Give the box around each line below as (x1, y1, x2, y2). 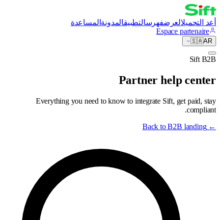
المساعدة (70, 18, 101, 27)
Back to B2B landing (142, 122, 207, 131)
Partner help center (118, 73, 216, 86)
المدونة (101, 18, 124, 27)
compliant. (186, 105, 216, 114)
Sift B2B (189, 55, 216, 63)
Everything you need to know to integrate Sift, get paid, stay (35, 96, 216, 105)
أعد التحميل (181, 18, 216, 27)
